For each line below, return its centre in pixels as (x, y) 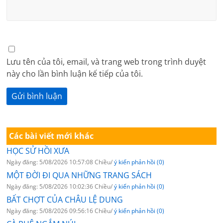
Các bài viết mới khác (52, 136)
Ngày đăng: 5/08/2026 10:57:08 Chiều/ (60, 162)
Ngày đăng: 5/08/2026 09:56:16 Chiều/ (60, 211)
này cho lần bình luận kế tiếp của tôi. (75, 73)
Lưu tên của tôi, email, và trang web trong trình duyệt (107, 61)
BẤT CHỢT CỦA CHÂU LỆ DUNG (65, 199)
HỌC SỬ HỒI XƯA (38, 151)
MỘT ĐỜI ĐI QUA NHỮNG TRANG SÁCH (79, 175)
